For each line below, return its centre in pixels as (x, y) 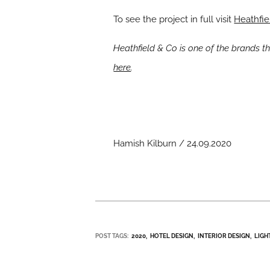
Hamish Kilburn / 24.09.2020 (173, 144)
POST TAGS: (112, 236)
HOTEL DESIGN (172, 236)
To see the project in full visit (174, 20)
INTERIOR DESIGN (224, 236)
